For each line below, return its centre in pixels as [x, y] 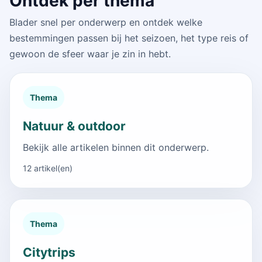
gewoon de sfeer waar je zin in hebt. [90, 54]
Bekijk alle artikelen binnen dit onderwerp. [116, 147]
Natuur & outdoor [74, 126]
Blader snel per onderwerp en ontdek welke [106, 22]
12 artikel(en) [48, 168]
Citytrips [49, 252]
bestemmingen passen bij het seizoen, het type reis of [129, 38]
